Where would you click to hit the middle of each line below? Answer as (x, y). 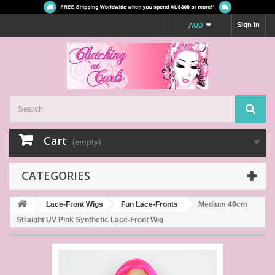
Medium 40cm (223, 205)
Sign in (248, 25)
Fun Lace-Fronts (149, 205)
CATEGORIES (56, 176)
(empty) (87, 142)
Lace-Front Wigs (75, 205)
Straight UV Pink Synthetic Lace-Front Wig (90, 220)
